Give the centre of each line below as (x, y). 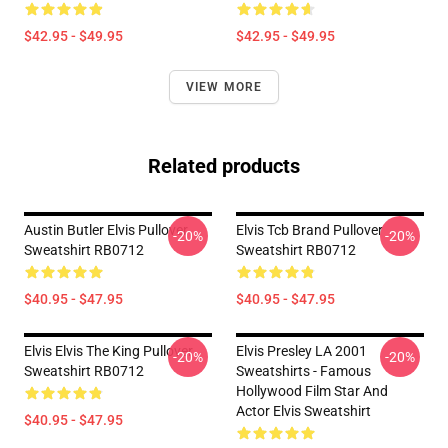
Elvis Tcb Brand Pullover (309, 230)
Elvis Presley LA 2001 (301, 351)
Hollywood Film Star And (312, 391)
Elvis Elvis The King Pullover (108, 351)
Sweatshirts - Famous (303, 371)
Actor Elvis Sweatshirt (303, 411)
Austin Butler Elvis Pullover (106, 230)
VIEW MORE (224, 87)
